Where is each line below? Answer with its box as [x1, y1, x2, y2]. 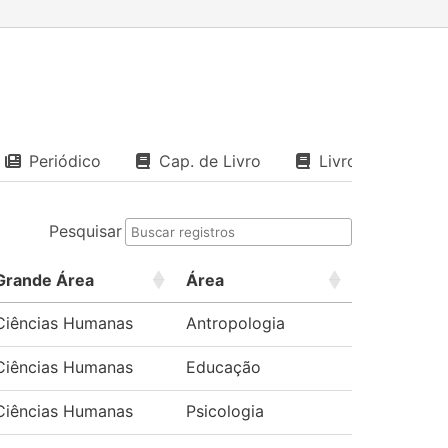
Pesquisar [49, 221, 122, 241]
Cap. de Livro [159, 151, 261, 171]
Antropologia [186, 313, 285, 333]
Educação [186, 357, 261, 377]
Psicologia [186, 401, 264, 421]
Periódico [29, 151, 101, 171]
